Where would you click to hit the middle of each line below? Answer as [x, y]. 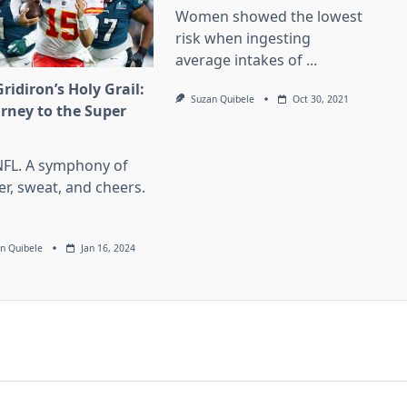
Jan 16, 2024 [108, 248]
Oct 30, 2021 [320, 99]
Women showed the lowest [269, 17]
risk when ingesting [243, 39]
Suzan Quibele [222, 99]
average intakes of [239, 60]
